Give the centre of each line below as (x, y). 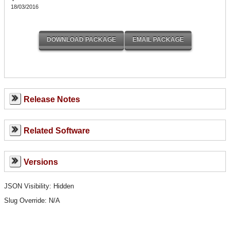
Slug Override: (26, 200)
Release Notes (52, 99)
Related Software (56, 130)
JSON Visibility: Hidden (39, 186)
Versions (41, 162)
